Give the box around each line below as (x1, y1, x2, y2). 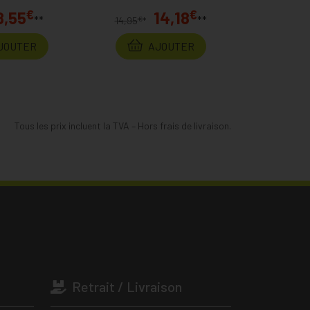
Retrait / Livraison (69, 278, 182, 295)
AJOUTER (145, 39, 194, 53)
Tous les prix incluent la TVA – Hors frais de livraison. (15, 120, 231, 131)
